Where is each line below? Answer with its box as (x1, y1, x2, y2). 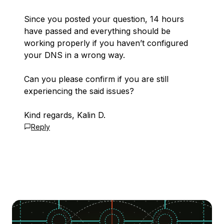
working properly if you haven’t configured (24, 38, 188, 48)
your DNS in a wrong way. (24, 50, 125, 60)
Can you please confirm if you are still (24, 74, 168, 84)
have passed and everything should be (24, 26, 170, 36)
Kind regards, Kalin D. (24, 110, 105, 120)
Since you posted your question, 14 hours (24, 14, 184, 24)
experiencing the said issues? (24, 86, 134, 96)
